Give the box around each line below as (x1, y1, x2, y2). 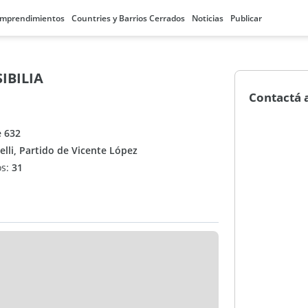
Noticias (192, 12, 223, 24)
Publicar (230, 12, 262, 24)
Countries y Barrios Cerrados (71, 12, 185, 24)
